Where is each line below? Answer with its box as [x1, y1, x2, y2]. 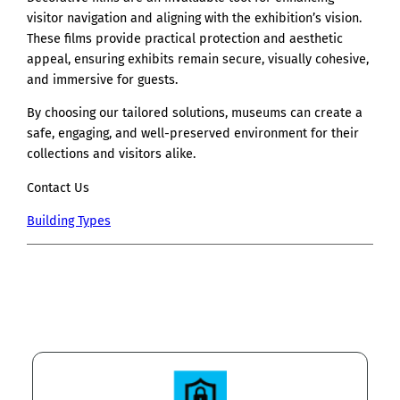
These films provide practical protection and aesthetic [27, 30, 343, 46]
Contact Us [27, 179, 89, 196]
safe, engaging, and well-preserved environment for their [27, 126, 359, 142]
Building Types [27, 213, 111, 229]
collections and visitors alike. [27, 146, 196, 162]
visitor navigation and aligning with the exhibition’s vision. [27, 10, 362, 26]
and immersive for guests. [27, 71, 178, 87]
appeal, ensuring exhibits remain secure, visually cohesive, [27, 51, 369, 67]
